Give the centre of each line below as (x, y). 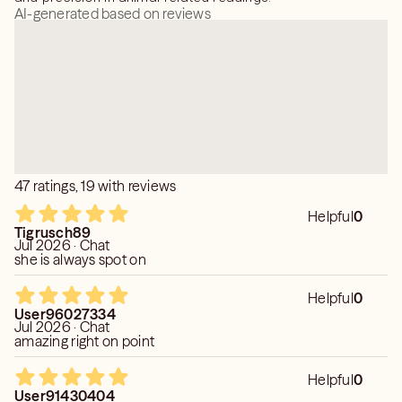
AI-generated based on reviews (113, 13)
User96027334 (65, 314)
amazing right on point (85, 341)
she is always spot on (80, 259)
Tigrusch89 (53, 232)
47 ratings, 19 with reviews (96, 186)
